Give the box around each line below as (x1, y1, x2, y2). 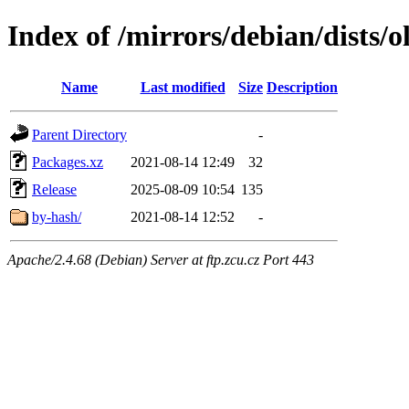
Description (267, 79, 338, 95)
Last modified (140, 79, 225, 95)
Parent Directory (32, 126, 127, 142)
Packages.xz (32, 153, 103, 170)
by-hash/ (32, 208, 81, 225)
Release (32, 181, 77, 197)
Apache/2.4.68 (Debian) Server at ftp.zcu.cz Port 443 (7, 251, 314, 267)
